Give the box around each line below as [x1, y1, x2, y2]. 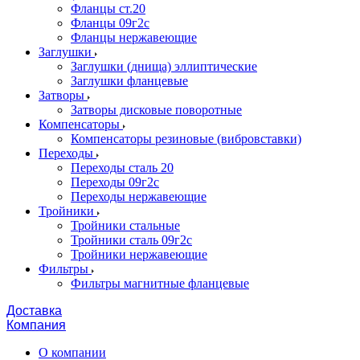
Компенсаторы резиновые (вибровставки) [71, 132, 301, 145]
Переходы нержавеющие [71, 190, 207, 203]
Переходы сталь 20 [71, 161, 174, 174]
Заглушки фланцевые [71, 74, 188, 88]
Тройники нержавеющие [71, 247, 207, 261]
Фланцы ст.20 [71, 2, 145, 15]
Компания [6, 318, 66, 332]
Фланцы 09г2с [71, 16, 149, 30]
